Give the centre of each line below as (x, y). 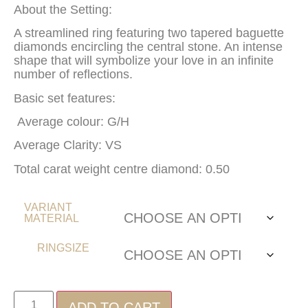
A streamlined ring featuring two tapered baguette (149, 33)
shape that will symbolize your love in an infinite (144, 61)
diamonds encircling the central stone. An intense (148, 47)
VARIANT (48, 208)
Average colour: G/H (71, 121)
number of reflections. (73, 75)
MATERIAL (52, 219)
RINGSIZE (63, 248)
